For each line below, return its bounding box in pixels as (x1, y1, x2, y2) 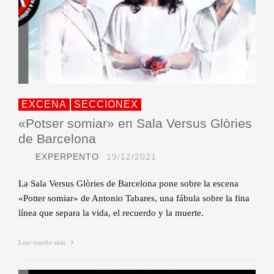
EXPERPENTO (35, 151, 99, 161)
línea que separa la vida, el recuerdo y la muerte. (18, 207, 204, 218)
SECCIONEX (74, 98, 138, 109)
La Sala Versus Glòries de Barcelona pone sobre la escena (18, 178, 239, 188)
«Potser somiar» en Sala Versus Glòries (18, 116, 252, 130)
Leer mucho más (18, 238, 67, 246)
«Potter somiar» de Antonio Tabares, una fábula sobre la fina (18, 193, 250, 203)
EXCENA (21, 98, 67, 109)
